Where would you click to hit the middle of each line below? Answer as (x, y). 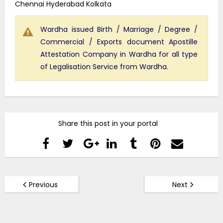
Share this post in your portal (108, 123)
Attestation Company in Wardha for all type (119, 54)
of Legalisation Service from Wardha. (104, 66)
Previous (43, 184)
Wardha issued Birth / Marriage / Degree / (119, 29)
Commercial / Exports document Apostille (119, 42)
